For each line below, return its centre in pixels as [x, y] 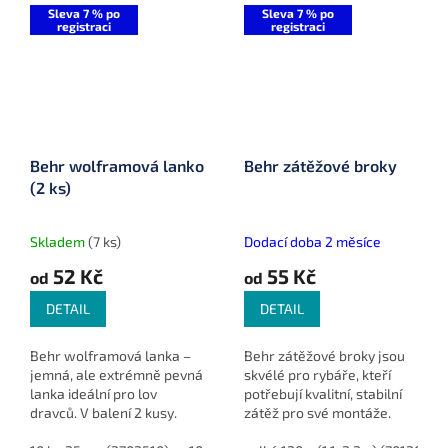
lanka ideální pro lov [93, 393]
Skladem [59, 241]
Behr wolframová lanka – [110, 355]
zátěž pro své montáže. [317, 412]
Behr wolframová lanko [117, 165]
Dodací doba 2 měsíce [312, 241]
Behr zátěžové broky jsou [324, 355]
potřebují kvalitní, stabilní [323, 393]
